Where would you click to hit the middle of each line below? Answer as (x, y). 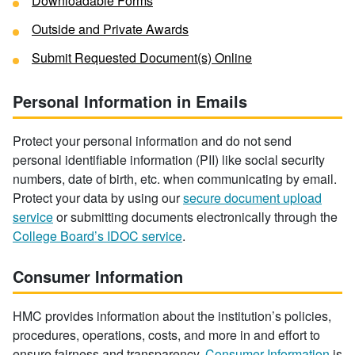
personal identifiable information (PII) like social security (169, 160)
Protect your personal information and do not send (152, 141)
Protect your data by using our (98, 198)
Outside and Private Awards (110, 29)
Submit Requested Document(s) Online (142, 57)
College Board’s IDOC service (97, 236)
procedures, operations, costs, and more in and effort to (166, 335)
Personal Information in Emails (130, 101)
